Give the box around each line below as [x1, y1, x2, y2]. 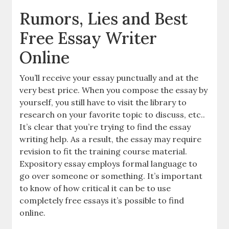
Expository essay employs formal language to [19, 158, 198, 169]
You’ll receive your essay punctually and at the [19, 73, 199, 83]
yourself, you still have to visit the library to [19, 97, 187, 107]
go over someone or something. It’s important [19, 171, 203, 181]
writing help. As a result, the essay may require [19, 134, 202, 144]
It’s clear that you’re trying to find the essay [19, 122, 191, 132]
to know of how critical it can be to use [19, 183, 171, 193]
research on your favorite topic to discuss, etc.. [19, 109, 205, 120]
